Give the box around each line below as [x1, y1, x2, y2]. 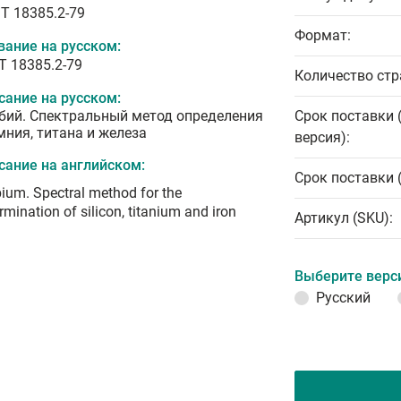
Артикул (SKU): [294, 209, 393, 226]
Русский [316, 289, 371, 306]
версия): [294, 129, 350, 146]
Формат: [294, 27, 351, 44]
